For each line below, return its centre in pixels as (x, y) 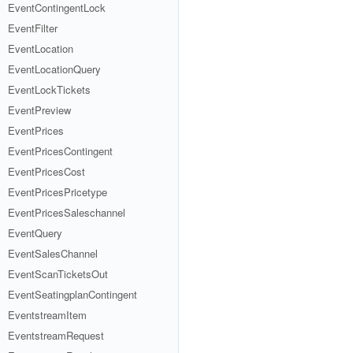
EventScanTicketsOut (58, 274)
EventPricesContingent (60, 151)
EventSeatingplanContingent (72, 294)
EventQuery (35, 233)
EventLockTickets (49, 89)
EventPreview (39, 110)
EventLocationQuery (54, 69)
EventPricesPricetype (58, 192)
